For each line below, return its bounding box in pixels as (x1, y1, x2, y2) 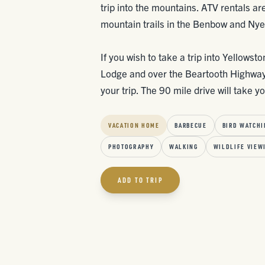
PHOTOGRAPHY (108, 143, 154, 151)
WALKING (169, 143, 198, 151)
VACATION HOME (108, 121, 160, 130)
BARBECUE (174, 121, 207, 130)
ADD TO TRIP (118, 176, 163, 185)
